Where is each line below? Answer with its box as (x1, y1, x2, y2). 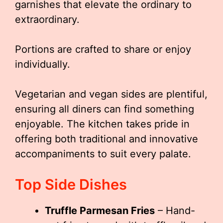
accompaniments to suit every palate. (15, 148, 191, 160)
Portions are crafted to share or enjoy (15, 43, 191, 55)
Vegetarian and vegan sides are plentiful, (15, 88, 208, 100)
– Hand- (155, 205, 195, 217)
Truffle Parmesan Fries (45, 205, 155, 217)
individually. (15, 58, 70, 70)
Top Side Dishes (15, 176, 127, 193)
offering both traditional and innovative (15, 133, 198, 145)
